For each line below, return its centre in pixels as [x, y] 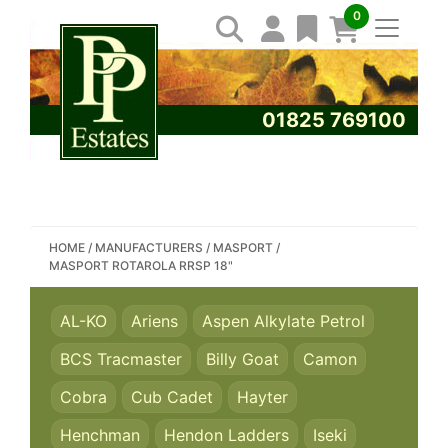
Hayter [262, 397]
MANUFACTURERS [149, 247]
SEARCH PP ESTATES [179, 142]
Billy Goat [242, 359]
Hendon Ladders [226, 435]
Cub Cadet [172, 397]
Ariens [154, 321]
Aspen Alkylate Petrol [283, 321]
